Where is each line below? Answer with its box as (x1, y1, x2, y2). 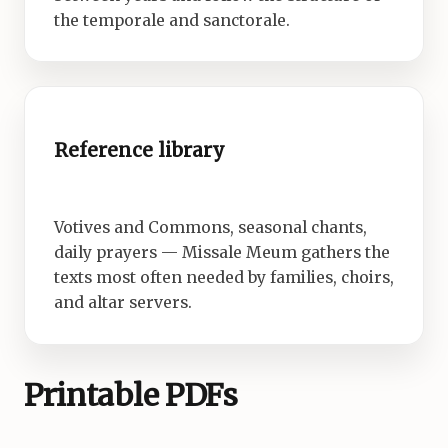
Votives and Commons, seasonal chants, (53, 217, 367, 237)
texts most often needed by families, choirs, (53, 267, 394, 287)
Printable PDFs (24, 375, 238, 414)
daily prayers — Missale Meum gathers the (53, 242, 390, 262)
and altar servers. (53, 292, 192, 312)
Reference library (53, 138, 225, 163)
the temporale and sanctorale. (53, 10, 290, 30)
